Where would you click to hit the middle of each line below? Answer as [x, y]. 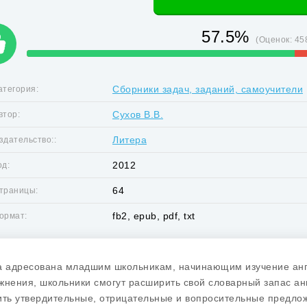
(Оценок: [275, 40]
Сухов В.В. [138, 114]
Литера [130, 140]
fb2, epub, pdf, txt [154, 216]
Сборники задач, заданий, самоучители [208, 89]
